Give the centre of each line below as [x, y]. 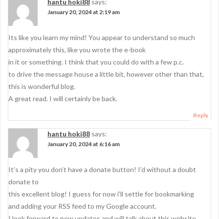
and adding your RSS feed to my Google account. [82, 206]
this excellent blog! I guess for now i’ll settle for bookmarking [101, 194]
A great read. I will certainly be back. [63, 99]
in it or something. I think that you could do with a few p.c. [96, 62]
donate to [23, 182]
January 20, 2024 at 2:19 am [84, 12]
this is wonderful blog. [42, 86]
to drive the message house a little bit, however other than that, [106, 74]
